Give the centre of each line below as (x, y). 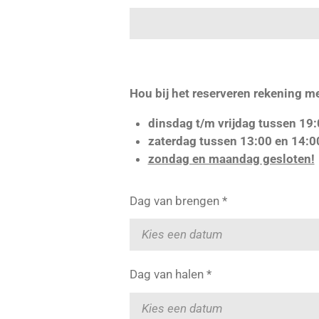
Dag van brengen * (178, 200)
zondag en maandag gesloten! (231, 158)
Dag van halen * (171, 274)
